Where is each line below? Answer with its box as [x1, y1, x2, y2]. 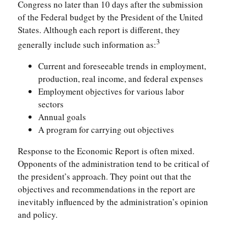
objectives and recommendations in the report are [18, 183, 195, 195]
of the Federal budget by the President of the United [18, 11, 203, 23]
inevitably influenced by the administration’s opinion [18, 195, 208, 208]
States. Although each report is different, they [18, 24, 180, 36]
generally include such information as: [18, 38, 156, 50]
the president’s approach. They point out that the [18, 170, 191, 182]
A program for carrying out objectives [38, 123, 174, 135]
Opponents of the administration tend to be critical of [18, 157, 209, 169]
